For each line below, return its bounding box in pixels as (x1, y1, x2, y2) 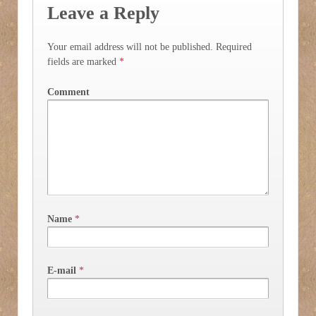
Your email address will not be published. (47, 41, 213, 52)
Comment (47, 87, 90, 98)
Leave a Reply (47, 3, 159, 24)
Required (213, 41, 252, 52)
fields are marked (47, 56, 119, 67)
